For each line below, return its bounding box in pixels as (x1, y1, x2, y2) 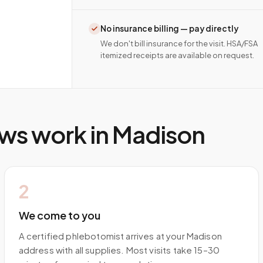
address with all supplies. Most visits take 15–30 (18, 244, 220, 255)
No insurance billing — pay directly (100, 23, 239, 33)
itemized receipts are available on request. (100, 50, 255, 60)
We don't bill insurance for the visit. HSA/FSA (100, 39, 258, 48)
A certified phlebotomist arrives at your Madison (18, 230, 222, 241)
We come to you (18, 208, 100, 222)
